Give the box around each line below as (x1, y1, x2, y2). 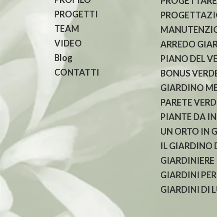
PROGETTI (54, 9, 98, 19)
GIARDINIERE (160, 155, 215, 166)
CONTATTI (54, 67, 99, 77)
